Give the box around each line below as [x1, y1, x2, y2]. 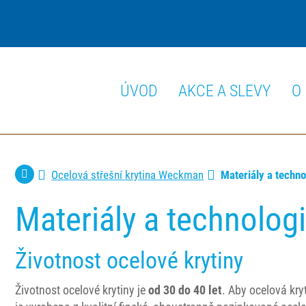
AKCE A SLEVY [178, 81, 271, 100]
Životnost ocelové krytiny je [15, 283, 149, 297]
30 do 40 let [163, 283, 223, 297]
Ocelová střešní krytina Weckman [51, 168, 204, 182]
